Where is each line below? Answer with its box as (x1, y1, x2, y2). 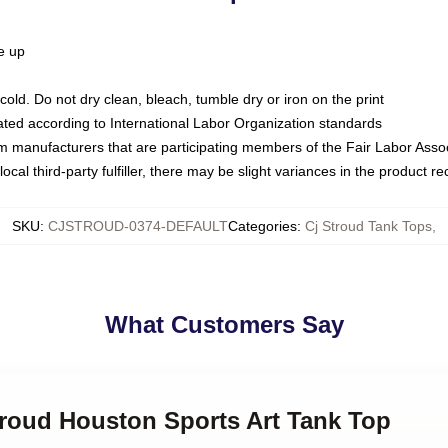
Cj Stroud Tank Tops (305, 218, 432, 234)
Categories (228, 218, 297, 234)
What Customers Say (104, 311, 344, 338)
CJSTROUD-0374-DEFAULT (48, 218, 228, 234)
